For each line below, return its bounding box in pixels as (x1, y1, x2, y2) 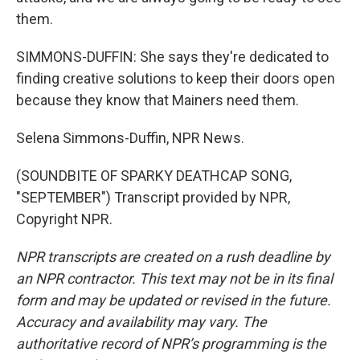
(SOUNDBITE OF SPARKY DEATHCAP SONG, (16, 167, 292, 184)
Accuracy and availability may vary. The (16, 313, 267, 330)
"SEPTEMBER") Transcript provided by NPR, (16, 189, 290, 206)
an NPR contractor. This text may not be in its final (16, 270, 333, 287)
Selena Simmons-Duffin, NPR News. (16, 129, 244, 146)
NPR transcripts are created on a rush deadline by (16, 248, 330, 265)
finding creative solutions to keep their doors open (16, 70, 335, 87)
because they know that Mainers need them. (16, 92, 299, 108)
